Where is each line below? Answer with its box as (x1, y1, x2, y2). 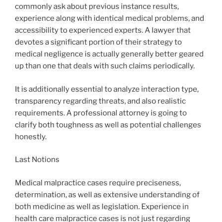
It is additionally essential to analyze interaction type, (15, 84, 199, 94)
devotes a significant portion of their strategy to (15, 38, 182, 47)
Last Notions (15, 155, 59, 165)
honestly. (15, 132, 47, 141)
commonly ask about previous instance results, (15, 2, 179, 11)
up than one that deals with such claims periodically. (15, 61, 195, 71)
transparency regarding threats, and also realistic (15, 96, 186, 106)
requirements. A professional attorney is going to (15, 108, 187, 117)
